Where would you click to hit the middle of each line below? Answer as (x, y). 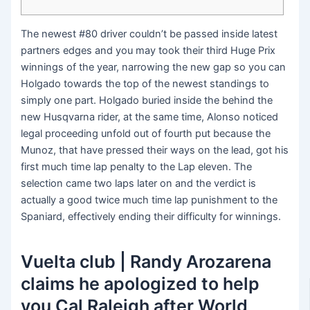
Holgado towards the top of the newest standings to (145, 83)
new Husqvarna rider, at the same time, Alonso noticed (150, 117)
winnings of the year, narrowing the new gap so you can (154, 67)
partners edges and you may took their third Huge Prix (148, 50)
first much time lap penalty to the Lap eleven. (128, 166)
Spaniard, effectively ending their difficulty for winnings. (151, 216)
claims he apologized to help (140, 284)
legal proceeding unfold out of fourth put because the (146, 133)
